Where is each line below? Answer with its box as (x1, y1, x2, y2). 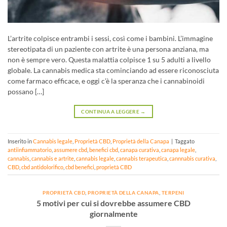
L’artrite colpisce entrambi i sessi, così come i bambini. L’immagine (8, 34, 213, 43)
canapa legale (161, 146, 195, 153)
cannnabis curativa (169, 155, 215, 162)
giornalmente (89, 209, 138, 219)
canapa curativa (120, 146, 159, 153)
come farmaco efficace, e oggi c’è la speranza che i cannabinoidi (8, 77, 205, 85)
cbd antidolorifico (21, 163, 63, 170)
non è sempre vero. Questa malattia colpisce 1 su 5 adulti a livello (8, 55, 211, 64)
